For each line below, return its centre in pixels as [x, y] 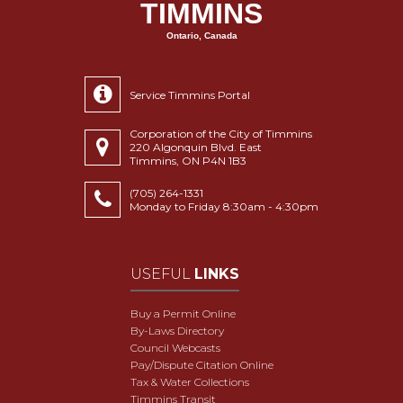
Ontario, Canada [201, 36]
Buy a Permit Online [183, 313]
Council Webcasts [175, 347]
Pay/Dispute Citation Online [201, 364]
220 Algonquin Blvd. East [196, 147]
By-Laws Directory [177, 330]
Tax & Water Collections [189, 381]
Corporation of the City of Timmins [221, 134]
